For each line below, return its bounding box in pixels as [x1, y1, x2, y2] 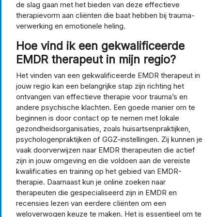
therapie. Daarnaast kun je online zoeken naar [16, 177, 166, 186]
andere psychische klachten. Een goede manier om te [16, 102, 195, 112]
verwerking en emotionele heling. [16, 21, 125, 31]
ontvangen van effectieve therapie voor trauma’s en [16, 92, 187, 101]
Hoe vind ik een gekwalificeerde [16, 38, 185, 53]
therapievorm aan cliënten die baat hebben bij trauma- [16, 10, 195, 20]
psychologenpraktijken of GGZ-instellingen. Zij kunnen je [16, 134, 202, 144]
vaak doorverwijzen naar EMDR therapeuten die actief [16, 145, 195, 155]
